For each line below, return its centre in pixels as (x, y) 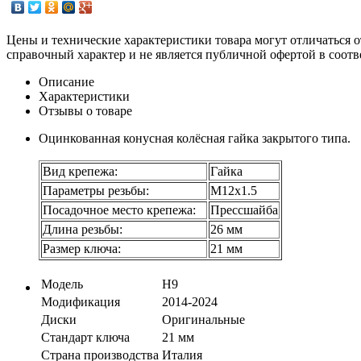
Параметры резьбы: (96, 190)
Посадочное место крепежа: (124, 210)
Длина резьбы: (83, 229)
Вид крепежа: (80, 171)
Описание (66, 81)
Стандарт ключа (85, 337)
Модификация (81, 301)
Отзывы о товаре (85, 110)
